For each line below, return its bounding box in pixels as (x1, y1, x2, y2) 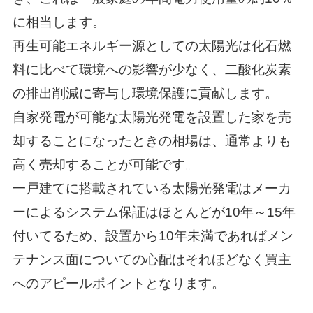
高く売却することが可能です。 (12, 156, 198, 172)
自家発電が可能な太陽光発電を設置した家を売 (12, 109, 291, 124)
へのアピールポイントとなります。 (12, 275, 225, 291)
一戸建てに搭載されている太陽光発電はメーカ (12, 180, 291, 196)
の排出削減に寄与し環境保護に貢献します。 (12, 85, 278, 101)
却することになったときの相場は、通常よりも (12, 133, 291, 148)
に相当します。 (12, 14, 105, 29)
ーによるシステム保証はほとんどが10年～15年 (12, 204, 296, 219)
